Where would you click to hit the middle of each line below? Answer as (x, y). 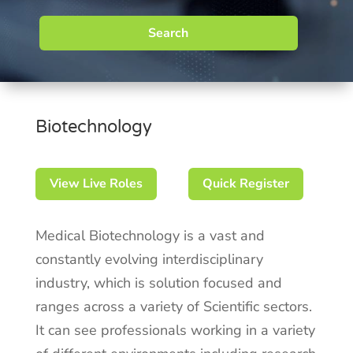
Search (169, 33)
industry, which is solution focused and (158, 283)
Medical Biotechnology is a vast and (150, 236)
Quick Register (245, 184)
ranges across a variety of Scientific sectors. (173, 307)
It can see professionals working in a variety (175, 331)
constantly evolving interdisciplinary (149, 260)
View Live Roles (96, 184)
